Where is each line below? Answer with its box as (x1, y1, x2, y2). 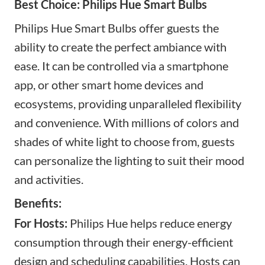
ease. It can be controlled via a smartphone (14, 58, 228, 73)
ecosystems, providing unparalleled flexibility (14, 96, 241, 111)
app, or (14, 77, 49, 92)
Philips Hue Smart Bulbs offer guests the (14, 20, 219, 35)
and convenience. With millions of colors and (14, 115, 239, 130)
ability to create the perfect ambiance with (14, 39, 227, 54)
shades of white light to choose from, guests (14, 134, 235, 148)
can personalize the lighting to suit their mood (14, 153, 244, 167)
